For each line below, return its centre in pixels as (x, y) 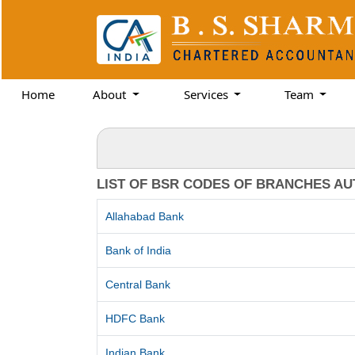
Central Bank (138, 284)
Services (207, 94)
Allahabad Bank (145, 216)
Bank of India (139, 250)
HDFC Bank (136, 319)
